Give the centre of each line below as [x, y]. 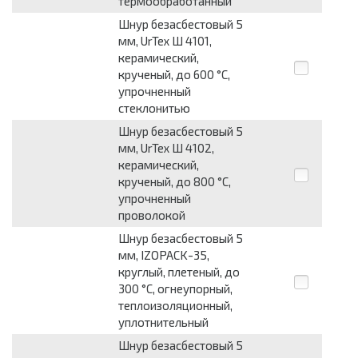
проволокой [152, 215]
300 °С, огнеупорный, [175, 289]
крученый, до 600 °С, [174, 75]
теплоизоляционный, [175, 306]
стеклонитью [154, 108]
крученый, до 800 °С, [175, 182]
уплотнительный [163, 322]
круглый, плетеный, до [179, 272]
